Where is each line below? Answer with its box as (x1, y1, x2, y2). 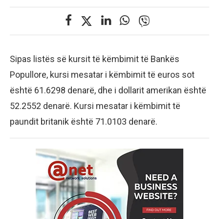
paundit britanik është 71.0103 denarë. (10, 116, 157, 127)
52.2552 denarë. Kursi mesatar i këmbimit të (10, 100, 180, 111)
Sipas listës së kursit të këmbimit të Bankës (10, 53, 179, 64)
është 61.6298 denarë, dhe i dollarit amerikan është (10, 85, 206, 95)
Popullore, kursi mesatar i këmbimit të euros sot (10, 69, 195, 80)
